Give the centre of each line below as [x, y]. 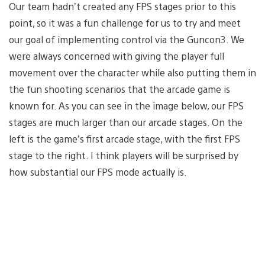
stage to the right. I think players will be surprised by [124, 155]
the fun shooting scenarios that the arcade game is [119, 89]
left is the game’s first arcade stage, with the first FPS [125, 138]
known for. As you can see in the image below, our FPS [126, 105]
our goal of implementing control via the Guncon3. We [127, 39]
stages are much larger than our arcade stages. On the [126, 122]
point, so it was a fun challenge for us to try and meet [125, 22]
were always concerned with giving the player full [117, 56]
